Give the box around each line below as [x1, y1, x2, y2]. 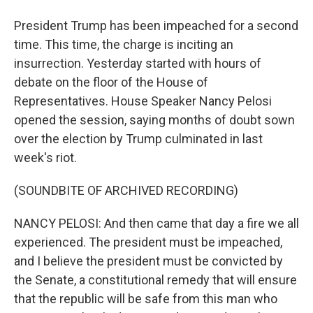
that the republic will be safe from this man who [14, 291, 277, 306]
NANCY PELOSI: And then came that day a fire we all [14, 216, 299, 231]
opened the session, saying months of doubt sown [14, 112, 295, 127]
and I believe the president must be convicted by [14, 254, 283, 268]
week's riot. [14, 150, 77, 165]
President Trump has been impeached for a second [14, 18, 298, 33]
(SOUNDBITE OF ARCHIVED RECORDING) [14, 183, 238, 198]
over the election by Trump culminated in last [14, 131, 263, 146]
